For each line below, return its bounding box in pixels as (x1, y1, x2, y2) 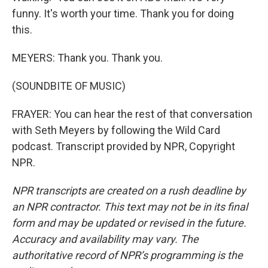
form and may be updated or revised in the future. (12, 217, 246, 229)
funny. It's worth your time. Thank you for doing (12, 7, 234, 20)
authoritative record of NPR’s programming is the (12, 249, 243, 261)
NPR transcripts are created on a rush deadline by (12, 184, 246, 197)
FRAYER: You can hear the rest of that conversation (12, 108, 252, 120)
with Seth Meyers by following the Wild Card (12, 124, 220, 136)
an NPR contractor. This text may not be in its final (12, 200, 248, 213)
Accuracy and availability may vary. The (12, 233, 199, 245)
